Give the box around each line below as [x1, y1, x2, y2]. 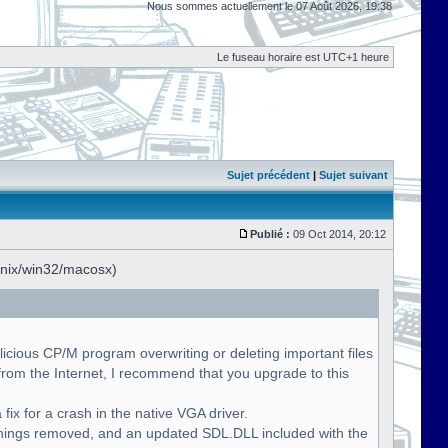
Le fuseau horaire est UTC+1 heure [217, 51, 389, 63]
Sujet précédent [227, 169, 310, 181]
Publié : [250, 228, 290, 240]
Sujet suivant [319, 169, 388, 181]
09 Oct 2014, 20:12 [290, 228, 389, 240]
